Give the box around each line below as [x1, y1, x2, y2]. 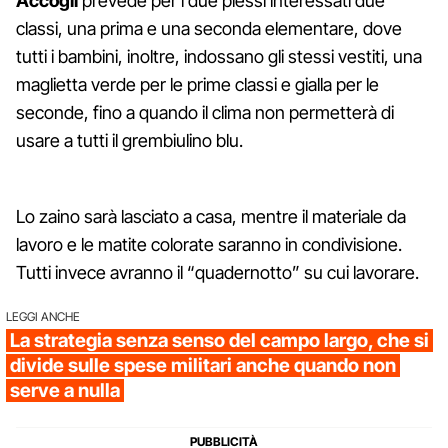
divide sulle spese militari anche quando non [10, 353, 396, 377]
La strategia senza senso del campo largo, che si [10, 328, 429, 352]
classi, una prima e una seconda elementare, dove [16, 17, 402, 39]
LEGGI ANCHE [6, 308, 80, 324]
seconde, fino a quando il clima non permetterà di [16, 101, 394, 123]
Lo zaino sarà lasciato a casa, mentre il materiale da [16, 205, 406, 227]
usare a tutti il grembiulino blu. [16, 129, 243, 151]
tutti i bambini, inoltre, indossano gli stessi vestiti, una [16, 45, 422, 67]
